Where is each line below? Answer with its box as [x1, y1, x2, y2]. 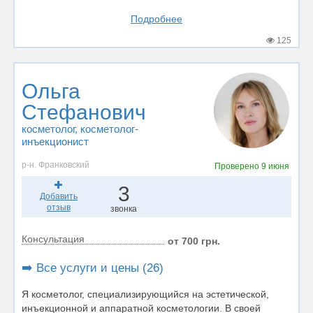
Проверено [214, 161, 261, 171]
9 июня [261, 161, 289, 171]
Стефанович [22, 101, 146, 124]
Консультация [22, 233, 85, 245]
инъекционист [22, 136, 89, 147]
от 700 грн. [168, 235, 220, 247]
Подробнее [131, 13, 182, 24]
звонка [110, 203, 138, 214]
